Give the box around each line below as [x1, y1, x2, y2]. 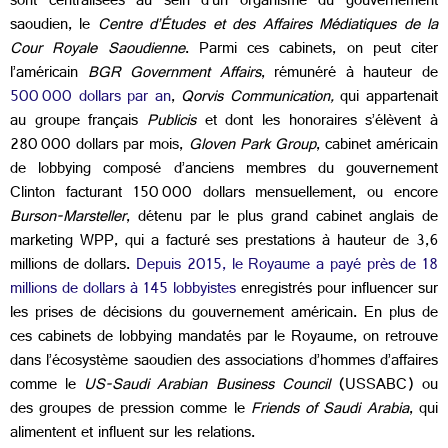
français [88, 106, 139, 138]
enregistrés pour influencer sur [236, 274, 438, 306]
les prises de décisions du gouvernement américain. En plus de [10, 298, 438, 330]
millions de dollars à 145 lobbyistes [10, 274, 236, 306]
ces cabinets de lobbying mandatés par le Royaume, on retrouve [10, 322, 438, 354]
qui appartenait [340, 82, 439, 114]
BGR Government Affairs [87, 58, 261, 90]
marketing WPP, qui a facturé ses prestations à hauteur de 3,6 [10, 226, 438, 258]
